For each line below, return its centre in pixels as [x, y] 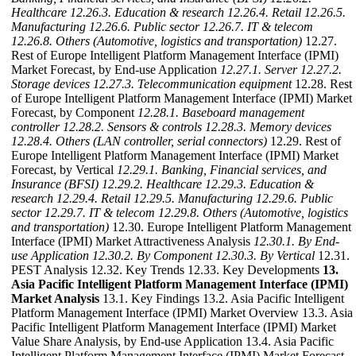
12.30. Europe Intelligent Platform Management [230, 227]
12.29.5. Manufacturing [193, 199]
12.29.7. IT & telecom [100, 213]
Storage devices [50, 84]
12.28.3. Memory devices [268, 127]
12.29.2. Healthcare [152, 184]
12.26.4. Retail [264, 13]
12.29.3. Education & [259, 184]
